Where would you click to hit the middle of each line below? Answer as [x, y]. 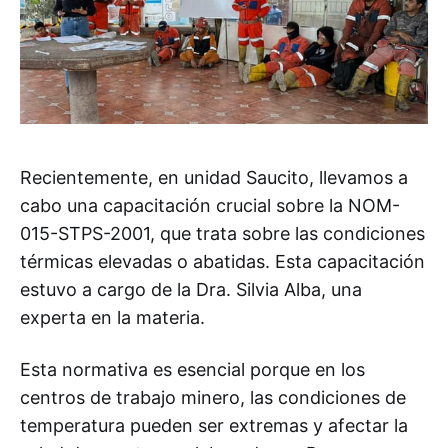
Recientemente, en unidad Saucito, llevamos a [214, 177]
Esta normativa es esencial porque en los [192, 369]
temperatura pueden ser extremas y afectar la [214, 425]
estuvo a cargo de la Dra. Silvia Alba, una [191, 289]
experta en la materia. [112, 317]
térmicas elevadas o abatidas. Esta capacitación [222, 261]
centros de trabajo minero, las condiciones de [213, 397]
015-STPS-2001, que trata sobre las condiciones [222, 233]
